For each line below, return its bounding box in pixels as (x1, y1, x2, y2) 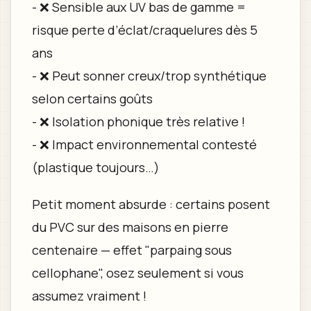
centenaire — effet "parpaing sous (31, 241, 232, 258)
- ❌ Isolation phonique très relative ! (31, 112, 245, 130)
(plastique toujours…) (31, 158, 160, 176)
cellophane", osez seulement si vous (31, 264, 244, 281)
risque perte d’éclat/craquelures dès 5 (31, 21, 258, 38)
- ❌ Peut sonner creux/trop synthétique (31, 67, 267, 84)
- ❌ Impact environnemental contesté (31, 135, 257, 153)
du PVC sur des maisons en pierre (31, 218, 228, 235)
